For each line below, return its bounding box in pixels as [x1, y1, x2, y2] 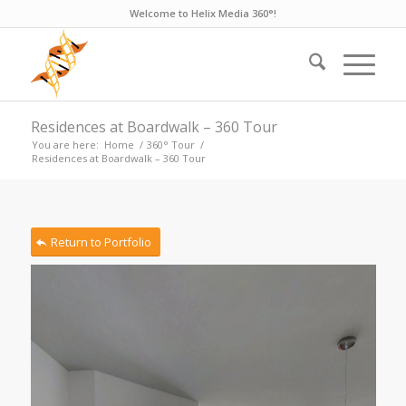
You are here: [31, 138, 99, 151]
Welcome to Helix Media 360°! [129, 6, 276, 20]
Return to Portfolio [50, 234, 151, 250]
